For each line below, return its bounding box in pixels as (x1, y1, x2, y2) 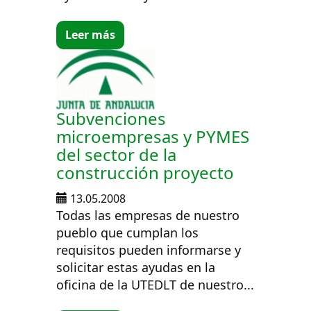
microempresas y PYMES (56, 124, 250, 148)
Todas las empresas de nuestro (56, 206, 240, 224)
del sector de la (56, 142, 177, 166)
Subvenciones (56, 106, 167, 130)
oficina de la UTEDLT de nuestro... (56, 276, 255, 293)
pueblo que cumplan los (56, 224, 199, 241)
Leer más (65, 27, 116, 42)
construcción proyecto (56, 160, 235, 184)
